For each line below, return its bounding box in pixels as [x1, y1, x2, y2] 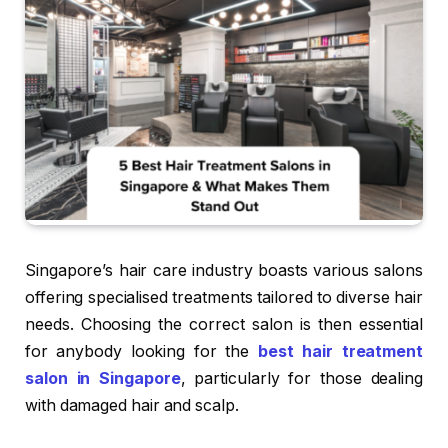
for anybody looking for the [25, 341, 258, 361]
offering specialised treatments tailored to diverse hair [25, 287, 423, 307]
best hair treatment [257, 341, 423, 361]
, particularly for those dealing [180, 368, 423, 388]
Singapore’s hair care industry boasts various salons [25, 260, 423, 280]
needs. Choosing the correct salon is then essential [25, 314, 423, 334]
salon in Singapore [25, 368, 181, 388]
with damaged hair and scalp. [25, 395, 239, 415]
